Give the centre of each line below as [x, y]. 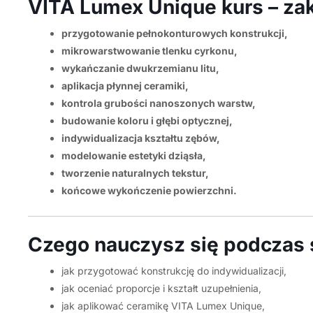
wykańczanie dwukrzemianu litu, [140, 68]
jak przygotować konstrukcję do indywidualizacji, [174, 271]
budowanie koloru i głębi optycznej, [147, 121]
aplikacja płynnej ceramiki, [125, 86]
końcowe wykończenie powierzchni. [149, 190]
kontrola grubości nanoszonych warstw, [158, 103]
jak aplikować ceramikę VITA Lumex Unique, [163, 306]
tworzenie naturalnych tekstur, [135, 173]
